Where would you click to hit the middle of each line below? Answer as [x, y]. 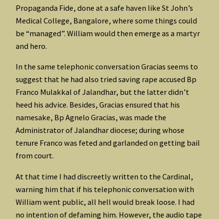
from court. [35, 156]
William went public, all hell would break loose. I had [105, 202]
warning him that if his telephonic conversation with [105, 189]
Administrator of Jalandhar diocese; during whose [100, 130]
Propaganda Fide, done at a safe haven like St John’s [104, 8]
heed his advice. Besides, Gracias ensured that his [98, 105]
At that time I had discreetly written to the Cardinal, [104, 176]
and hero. [31, 46]
